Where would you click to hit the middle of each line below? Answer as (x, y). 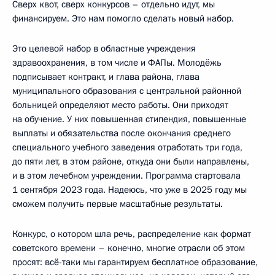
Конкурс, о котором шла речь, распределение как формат (132, 234)
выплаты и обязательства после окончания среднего (122, 133)
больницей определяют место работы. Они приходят (120, 105)
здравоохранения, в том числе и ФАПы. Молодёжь (117, 63)
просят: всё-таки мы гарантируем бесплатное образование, (135, 262)
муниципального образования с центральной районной (127, 91)
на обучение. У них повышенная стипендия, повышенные (129, 119)
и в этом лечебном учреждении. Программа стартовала (126, 176)
